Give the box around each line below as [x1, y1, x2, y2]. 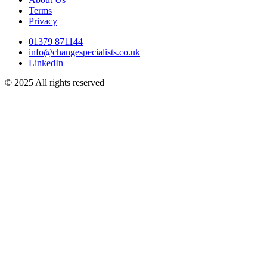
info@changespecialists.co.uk [29, 46, 140, 57]
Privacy [29, 15, 57, 26]
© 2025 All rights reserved [5, 77, 104, 88]
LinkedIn [29, 57, 63, 68]
